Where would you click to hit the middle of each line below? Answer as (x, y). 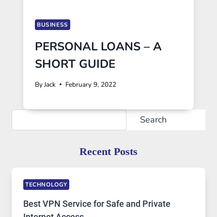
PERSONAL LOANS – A (98, 47)
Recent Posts (108, 152)
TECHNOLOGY (46, 184)
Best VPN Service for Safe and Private (97, 204)
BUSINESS (53, 25)
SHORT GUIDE (75, 64)
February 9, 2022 (91, 84)
